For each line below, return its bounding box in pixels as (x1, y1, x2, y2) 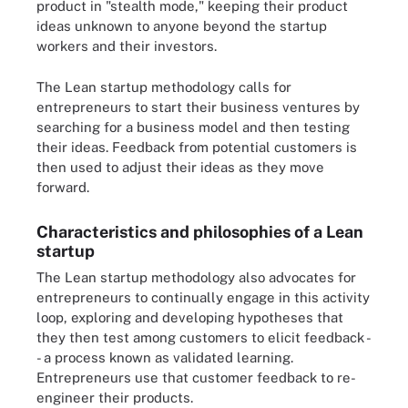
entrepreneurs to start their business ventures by (36, 98, 360, 115)
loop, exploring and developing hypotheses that (36, 309, 343, 325)
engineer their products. (36, 389, 193, 405)
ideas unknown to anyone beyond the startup (36, 18, 327, 34)
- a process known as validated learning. (36, 349, 293, 365)
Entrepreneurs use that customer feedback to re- (36, 369, 356, 385)
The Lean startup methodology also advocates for (36, 269, 356, 285)
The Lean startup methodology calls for (36, 78, 291, 95)
